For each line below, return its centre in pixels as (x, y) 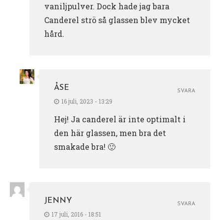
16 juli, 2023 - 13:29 (87, 101)
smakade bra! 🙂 (85, 147)
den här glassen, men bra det (110, 133)
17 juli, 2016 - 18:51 (76, 214)
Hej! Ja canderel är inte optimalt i (120, 119)
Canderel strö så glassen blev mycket (117, 20)
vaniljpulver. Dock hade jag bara (107, 6)
